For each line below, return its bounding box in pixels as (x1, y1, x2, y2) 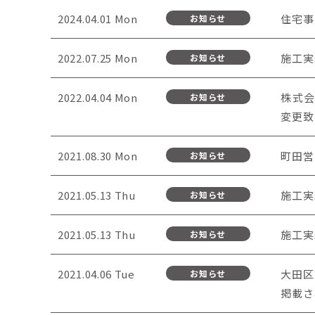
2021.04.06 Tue (58, 266, 135, 281)
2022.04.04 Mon (58, 90, 138, 105)
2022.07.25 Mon (58, 51, 138, 65)
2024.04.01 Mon (58, 11, 138, 26)
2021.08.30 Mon (58, 148, 138, 163)
